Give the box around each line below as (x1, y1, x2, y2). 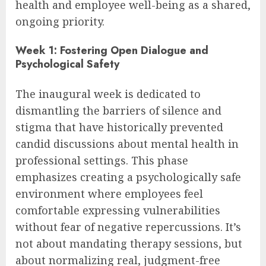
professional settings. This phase (15, 153, 188, 167)
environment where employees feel (15, 186, 203, 201)
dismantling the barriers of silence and (15, 103, 221, 118)
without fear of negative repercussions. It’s (15, 219, 241, 234)
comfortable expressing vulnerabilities (15, 202, 220, 217)
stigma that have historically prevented (15, 119, 223, 134)
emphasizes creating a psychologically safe (15, 169, 241, 184)
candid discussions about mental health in (15, 136, 239, 151)
